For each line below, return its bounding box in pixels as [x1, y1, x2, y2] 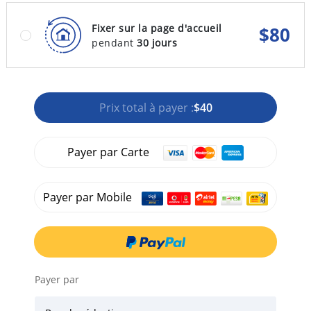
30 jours [137, 35, 177, 49]
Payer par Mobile [43, 190, 135, 205]
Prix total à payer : [99, 100, 194, 115]
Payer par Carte [67, 144, 150, 160]
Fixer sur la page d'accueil [92, 21, 222, 35]
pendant [92, 35, 137, 49]
